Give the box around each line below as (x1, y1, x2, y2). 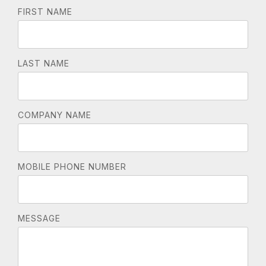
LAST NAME (18, 58, 69, 68)
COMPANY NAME (18, 110, 91, 120)
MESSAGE (18, 213, 61, 223)
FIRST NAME (18, 7, 72, 17)
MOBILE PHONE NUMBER (18, 161, 126, 172)
